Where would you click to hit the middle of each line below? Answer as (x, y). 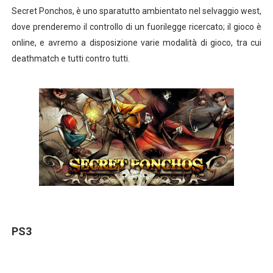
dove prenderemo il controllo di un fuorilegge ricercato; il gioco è (136, 27)
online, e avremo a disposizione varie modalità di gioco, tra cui (136, 43)
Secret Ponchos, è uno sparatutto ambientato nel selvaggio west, (136, 11)
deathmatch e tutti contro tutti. (70, 58)
